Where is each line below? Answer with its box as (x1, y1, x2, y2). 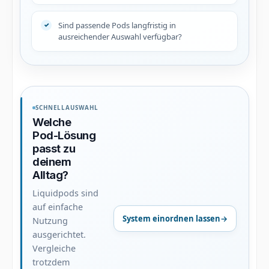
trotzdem (32, 256, 70, 268)
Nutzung (32, 214, 68, 226)
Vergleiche (32, 242, 76, 254)
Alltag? (32, 168, 68, 182)
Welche (32, 115, 71, 129)
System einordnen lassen (122, 213, 220, 224)
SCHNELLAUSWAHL (35, 103, 99, 112)
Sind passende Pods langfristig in (58, 19, 176, 31)
